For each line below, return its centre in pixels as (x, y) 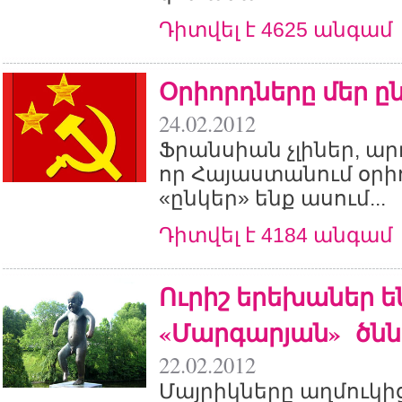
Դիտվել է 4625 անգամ (276, 30)
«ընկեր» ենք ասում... (272, 198)
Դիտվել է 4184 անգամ (276, 235)
